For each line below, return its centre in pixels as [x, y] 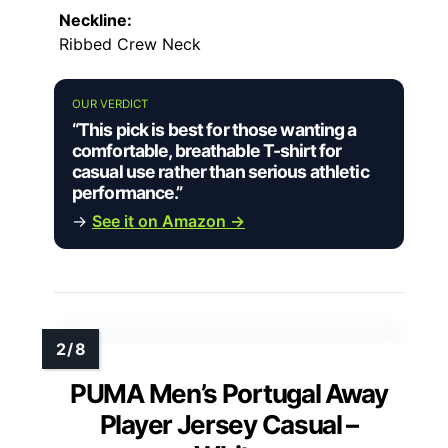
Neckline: [95, 19]
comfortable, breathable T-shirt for [207, 150]
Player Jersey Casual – [229, 424]
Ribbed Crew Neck [130, 43]
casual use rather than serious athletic [220, 171]
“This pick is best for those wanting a [214, 129]
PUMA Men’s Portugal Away [229, 393]
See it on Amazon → [168, 220]
